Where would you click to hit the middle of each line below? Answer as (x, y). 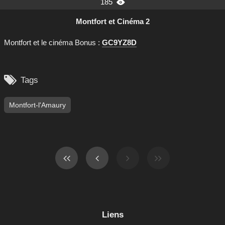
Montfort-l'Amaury (37, 105)
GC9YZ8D (119, 43)
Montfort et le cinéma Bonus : (53, 43)
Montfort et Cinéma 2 (113, 22)
